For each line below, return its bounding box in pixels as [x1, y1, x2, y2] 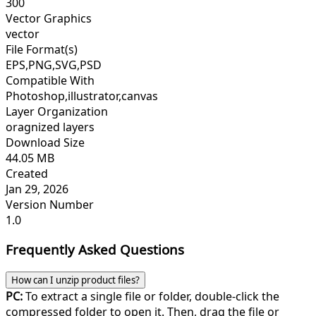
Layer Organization [6, 103, 108, 119]
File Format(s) [6, 41, 78, 57]
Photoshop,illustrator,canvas [6, 87, 158, 104]
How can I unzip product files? [11, 274, 140, 287]
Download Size [6, 134, 85, 150]
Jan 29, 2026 [6, 181, 68, 197]
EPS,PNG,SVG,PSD [6, 56, 102, 73]
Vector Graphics [6, 10, 92, 26]
